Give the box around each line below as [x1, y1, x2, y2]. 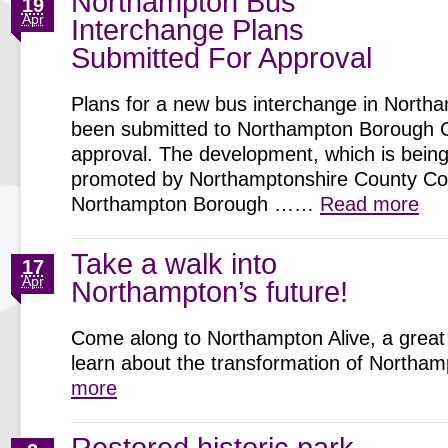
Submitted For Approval [71, 42, 372, 74]
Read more [320, 193, 419, 215]
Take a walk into [71, 248, 277, 280]
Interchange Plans [71, 14, 304, 46]
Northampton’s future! [71, 276, 348, 308]
